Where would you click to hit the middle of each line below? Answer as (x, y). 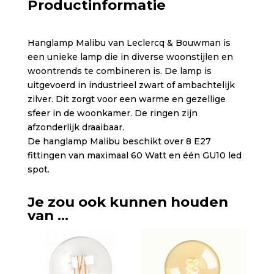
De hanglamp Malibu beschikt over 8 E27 (119, 142)
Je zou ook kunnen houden (128, 202)
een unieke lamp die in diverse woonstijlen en (130, 57)
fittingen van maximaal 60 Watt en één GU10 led (134, 156)
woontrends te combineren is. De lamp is (119, 71)
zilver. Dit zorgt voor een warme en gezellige (126, 99)
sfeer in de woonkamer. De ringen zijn (112, 113)
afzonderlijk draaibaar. (76, 128)
